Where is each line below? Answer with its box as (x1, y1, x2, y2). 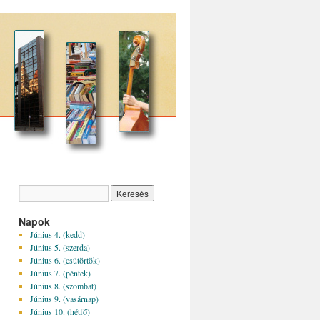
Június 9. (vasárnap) (29, 293, 99, 304)
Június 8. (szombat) (29, 280, 96, 291)
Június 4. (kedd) (29, 229, 85, 240)
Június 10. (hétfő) (29, 306, 90, 317)
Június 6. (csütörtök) (29, 254, 100, 266)
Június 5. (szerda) (29, 241, 90, 253)
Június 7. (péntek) (29, 267, 91, 279)
